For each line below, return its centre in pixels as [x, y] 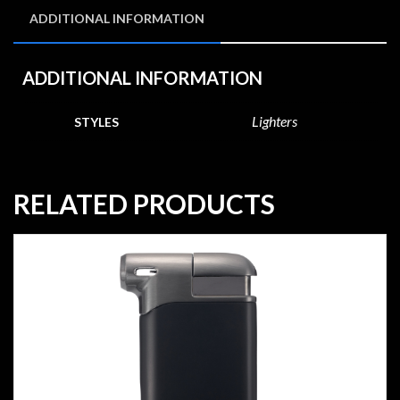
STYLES [96, 121]
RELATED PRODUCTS [144, 203]
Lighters [274, 121]
